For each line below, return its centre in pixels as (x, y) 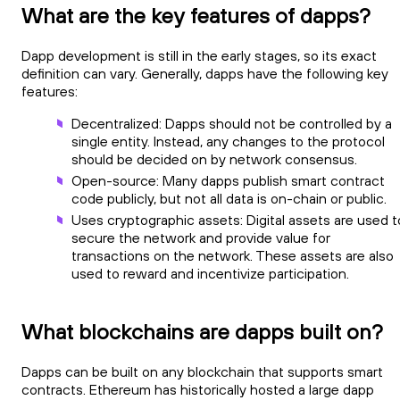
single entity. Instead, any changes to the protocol (228, 141)
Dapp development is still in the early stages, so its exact (199, 55)
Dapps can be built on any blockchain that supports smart (202, 371)
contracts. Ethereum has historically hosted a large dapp (198, 389)
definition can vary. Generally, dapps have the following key (205, 73)
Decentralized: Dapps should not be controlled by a (232, 123)
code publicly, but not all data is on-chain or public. (229, 198)
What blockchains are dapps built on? (202, 331)
